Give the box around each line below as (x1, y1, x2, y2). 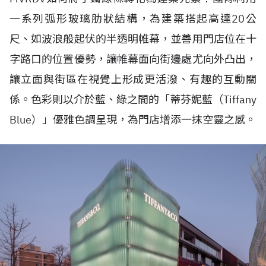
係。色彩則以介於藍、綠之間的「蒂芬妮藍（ (9, 92, 223, 106)
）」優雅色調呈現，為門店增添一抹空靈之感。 (31, 112, 256, 126)
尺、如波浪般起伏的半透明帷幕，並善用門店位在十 (9, 31, 256, 46)
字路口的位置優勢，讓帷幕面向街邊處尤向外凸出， (9, 52, 256, 66)
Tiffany (223, 92, 256, 106)
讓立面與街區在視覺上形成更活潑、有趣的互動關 (9, 72, 256, 86)
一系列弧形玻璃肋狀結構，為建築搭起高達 (9, 11, 232, 26)
